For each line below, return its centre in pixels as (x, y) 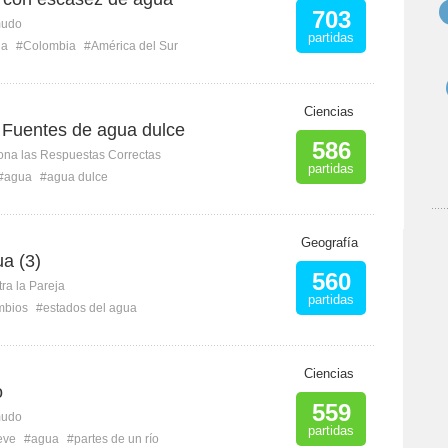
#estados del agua (86, 308)
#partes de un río (113, 439)
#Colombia (46, 46)
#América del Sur (131, 46)
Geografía (329, 242)
